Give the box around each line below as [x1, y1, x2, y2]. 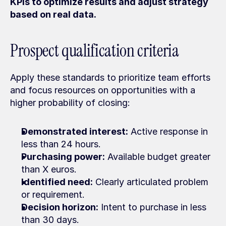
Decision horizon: [21, 202, 98, 212]
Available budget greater [105, 151, 210, 162]
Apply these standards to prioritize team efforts [10, 72, 210, 83]
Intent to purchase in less [98, 202, 206, 212]
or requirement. [21, 189, 85, 200]
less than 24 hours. [21, 139, 101, 149]
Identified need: [21, 177, 93, 187]
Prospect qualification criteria [10, 40, 179, 62]
